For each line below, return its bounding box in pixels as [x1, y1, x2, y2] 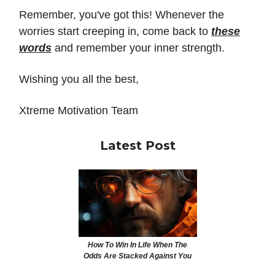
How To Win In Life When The [88, 241, 187, 250]
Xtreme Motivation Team [19, 104, 138, 117]
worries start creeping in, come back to [19, 25, 211, 37]
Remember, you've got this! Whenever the [19, 8, 224, 21]
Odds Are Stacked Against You [83, 252, 192, 261]
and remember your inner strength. [52, 41, 225, 54]
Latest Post [99, 137, 176, 153]
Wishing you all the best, [19, 72, 139, 85]
